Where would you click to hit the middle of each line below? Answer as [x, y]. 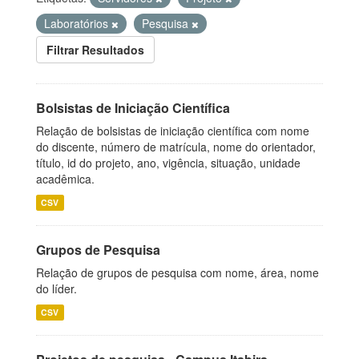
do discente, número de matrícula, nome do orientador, [176, 147]
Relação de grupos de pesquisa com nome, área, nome [177, 272]
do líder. [56, 288]
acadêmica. [65, 179]
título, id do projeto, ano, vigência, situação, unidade [168, 163]
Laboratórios [78, 23]
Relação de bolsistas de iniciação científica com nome [173, 131]
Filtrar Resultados [95, 50]
